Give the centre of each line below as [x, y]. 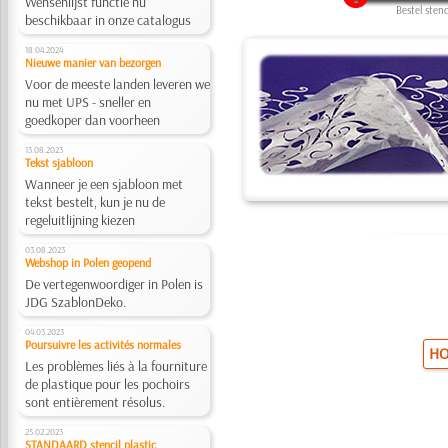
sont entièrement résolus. [94, 402]
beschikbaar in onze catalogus [107, 20]
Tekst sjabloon [58, 162]
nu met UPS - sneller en [87, 102]
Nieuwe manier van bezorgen [92, 62]
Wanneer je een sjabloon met [103, 184]
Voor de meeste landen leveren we [117, 84]
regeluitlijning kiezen [79, 220]
